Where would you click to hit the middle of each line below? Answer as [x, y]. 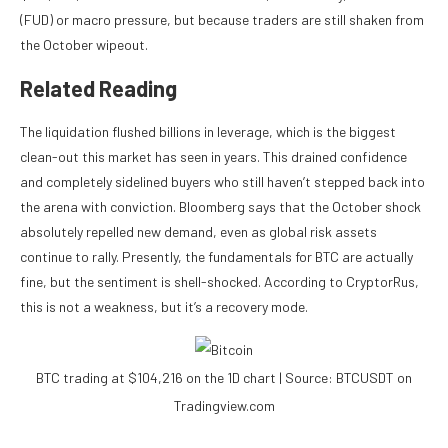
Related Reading [98, 88]
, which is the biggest [332, 132]
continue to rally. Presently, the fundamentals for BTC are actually [216, 257]
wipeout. [120, 45]
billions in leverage [214, 132]
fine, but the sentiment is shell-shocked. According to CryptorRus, [219, 282]
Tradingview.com [224, 406]
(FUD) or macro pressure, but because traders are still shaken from [222, 20]
